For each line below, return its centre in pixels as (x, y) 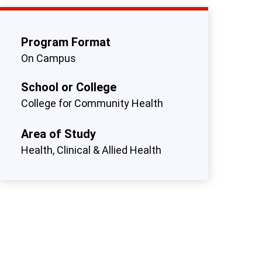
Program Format (65, 42)
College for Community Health (92, 104)
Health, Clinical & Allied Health (91, 150)
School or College (68, 87)
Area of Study (58, 134)
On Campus (48, 58)
